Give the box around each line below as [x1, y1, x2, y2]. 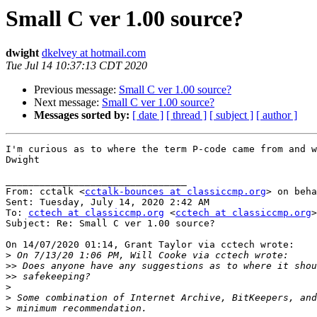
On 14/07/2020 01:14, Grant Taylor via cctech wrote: [6, 239, 294, 250]
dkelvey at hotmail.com [42, 47, 146, 59]
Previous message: [34, 83, 119, 96]
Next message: [34, 96, 102, 109]
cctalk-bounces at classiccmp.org [85, 186, 266, 197]
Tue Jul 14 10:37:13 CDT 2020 [6, 59, 147, 72]
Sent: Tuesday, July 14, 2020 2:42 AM [6, 197, 209, 208]
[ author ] [256, 109, 297, 122]
